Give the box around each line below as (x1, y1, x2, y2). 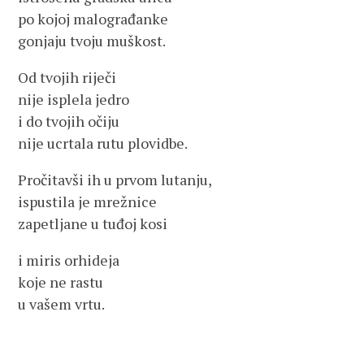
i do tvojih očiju (18, 111, 120, 131)
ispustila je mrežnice (18, 192, 158, 211)
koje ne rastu (18, 272, 104, 292)
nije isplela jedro (18, 89, 130, 109)
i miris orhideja (18, 250, 120, 270)
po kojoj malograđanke (18, 9, 169, 28)
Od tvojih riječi (18, 67, 117, 87)
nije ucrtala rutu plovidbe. (18, 133, 188, 153)
